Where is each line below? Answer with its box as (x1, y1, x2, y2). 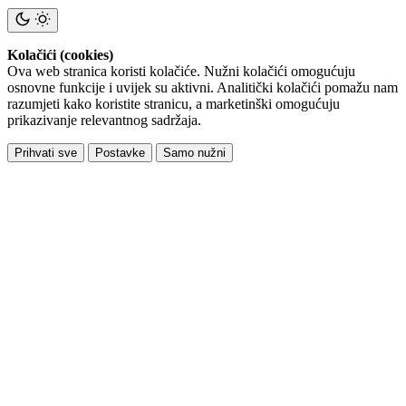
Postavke (95, 145, 145, 159)
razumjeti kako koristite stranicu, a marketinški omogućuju (7, 95, 340, 111)
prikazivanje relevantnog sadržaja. (7, 111, 201, 128)
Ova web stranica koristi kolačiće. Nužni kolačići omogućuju (7, 63, 355, 79)
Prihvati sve (14, 145, 77, 159)
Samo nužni (163, 145, 226, 159)
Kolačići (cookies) (7, 46, 113, 63)
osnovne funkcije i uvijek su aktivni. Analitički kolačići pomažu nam (7, 79, 398, 95)
